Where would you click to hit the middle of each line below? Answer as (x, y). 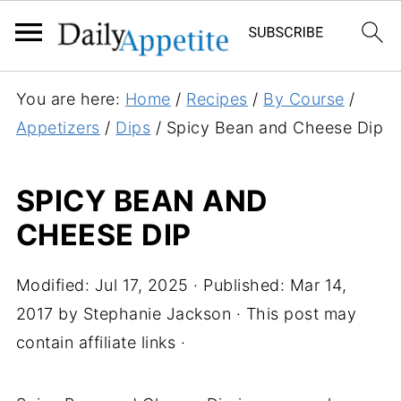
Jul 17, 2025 (141, 285)
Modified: (55, 285)
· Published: (239, 285)
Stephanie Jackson (157, 314)
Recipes (217, 99)
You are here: (70, 99)
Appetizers (58, 128)
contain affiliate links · (101, 342)
